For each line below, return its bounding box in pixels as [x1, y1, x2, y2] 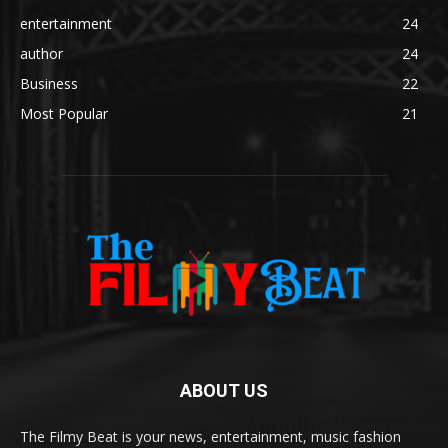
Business [20, 74, 78, 94]
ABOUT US [180, 380, 268, 402]
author [20, 44, 63, 64]
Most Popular [20, 104, 108, 124]
